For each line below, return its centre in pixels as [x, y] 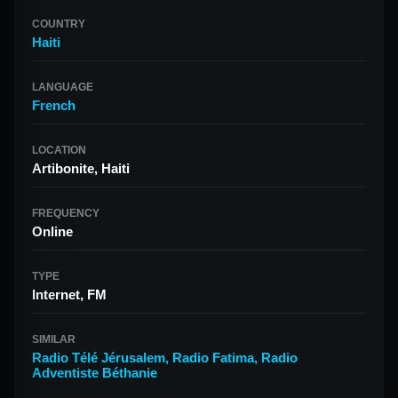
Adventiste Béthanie [95, 373]
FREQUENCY [66, 213]
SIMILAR [54, 339]
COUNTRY [59, 24]
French [54, 105]
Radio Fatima [213, 358]
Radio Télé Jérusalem [99, 358]
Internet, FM [69, 295]
